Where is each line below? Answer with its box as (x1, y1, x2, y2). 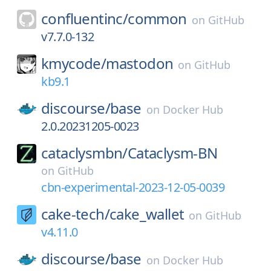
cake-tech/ (41, 204, 109, 224)
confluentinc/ (41, 8, 128, 28)
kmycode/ (41, 53, 106, 73)
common (128, 8, 187, 28)
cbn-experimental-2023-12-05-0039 (41, 179, 224, 195)
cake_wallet (109, 204, 184, 224)
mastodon (106, 53, 174, 73)
